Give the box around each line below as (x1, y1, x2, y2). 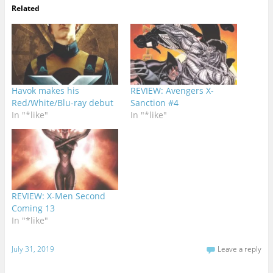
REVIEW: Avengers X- (130, 84, 214, 96)
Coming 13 (11, 202, 55, 214)
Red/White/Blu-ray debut (11, 96, 113, 108)
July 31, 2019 (11, 244, 54, 255)
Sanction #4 (130, 96, 179, 108)
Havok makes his (11, 84, 79, 96)
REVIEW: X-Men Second (11, 190, 105, 202)
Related (11, 2, 40, 13)
